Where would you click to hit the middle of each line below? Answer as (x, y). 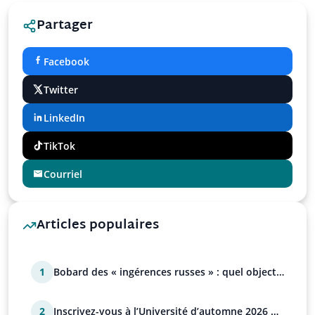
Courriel (63, 174)
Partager (65, 26)
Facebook (66, 61)
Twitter (61, 89)
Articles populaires (98, 225)
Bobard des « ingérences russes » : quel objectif (168, 272)
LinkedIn (64, 117)
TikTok (59, 146)
